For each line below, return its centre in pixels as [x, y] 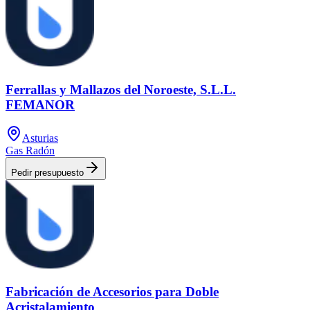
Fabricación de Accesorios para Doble [112, 292]
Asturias [40, 138]
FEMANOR [40, 104]
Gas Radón [30, 151]
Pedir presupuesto [47, 173]
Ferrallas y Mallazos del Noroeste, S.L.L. [121, 89]
